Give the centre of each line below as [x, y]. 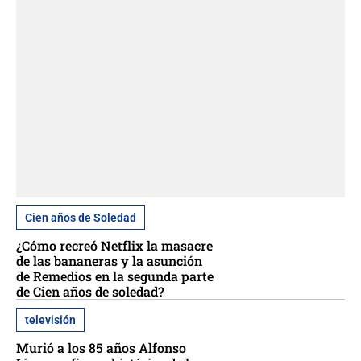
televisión [50, 320]
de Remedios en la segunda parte [115, 276]
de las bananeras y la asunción [109, 261]
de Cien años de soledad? [90, 292]
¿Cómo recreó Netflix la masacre [114, 246]
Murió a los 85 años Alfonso [101, 348]
